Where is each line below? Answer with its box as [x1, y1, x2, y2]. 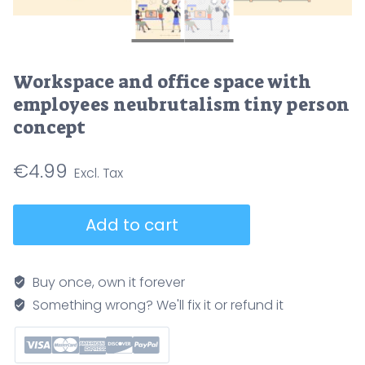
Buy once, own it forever [29, 272, 185, 292]
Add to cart [85, 213, 178, 236]
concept [13, 115, 86, 139]
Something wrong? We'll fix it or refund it [29, 295, 284, 314]
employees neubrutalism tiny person [13, 92, 350, 117]
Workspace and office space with [13, 69, 311, 94]
